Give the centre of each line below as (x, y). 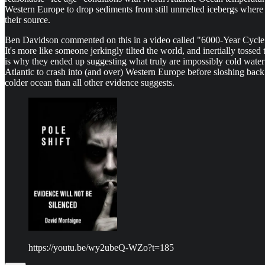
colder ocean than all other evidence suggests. (90, 83)
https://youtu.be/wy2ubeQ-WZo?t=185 (101, 248)
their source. (28, 20)
